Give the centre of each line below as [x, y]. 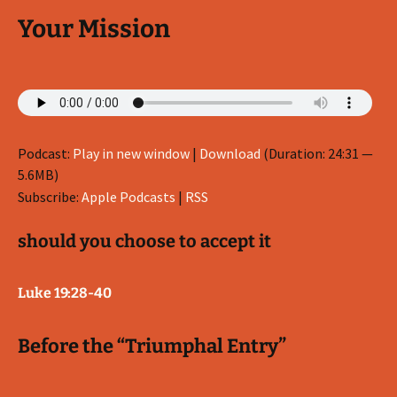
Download [230, 153]
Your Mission [94, 29]
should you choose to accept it [144, 241]
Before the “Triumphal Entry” [152, 346]
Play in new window [131, 153]
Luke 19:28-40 [65, 293]
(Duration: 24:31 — [317, 153]
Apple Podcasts [128, 197]
